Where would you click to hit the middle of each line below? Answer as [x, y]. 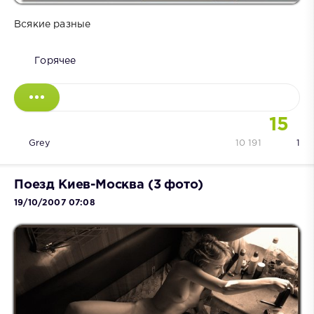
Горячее [55, 61]
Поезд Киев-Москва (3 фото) [109, 185]
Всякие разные [53, 24]
